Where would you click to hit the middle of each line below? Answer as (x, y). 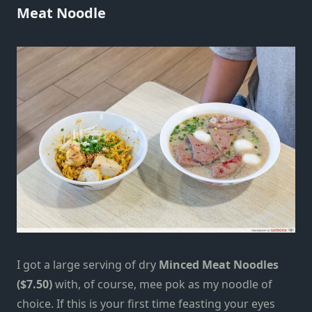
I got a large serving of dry (88, 264)
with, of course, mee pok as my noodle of (162, 284)
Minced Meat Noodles (219, 264)
